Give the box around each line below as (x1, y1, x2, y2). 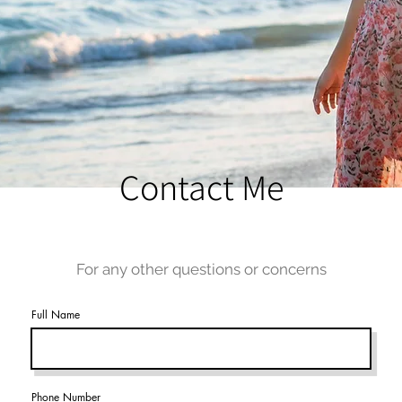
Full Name (31, 307, 80, 322)
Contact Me (118, 163, 284, 210)
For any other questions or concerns (75, 260, 327, 278)
